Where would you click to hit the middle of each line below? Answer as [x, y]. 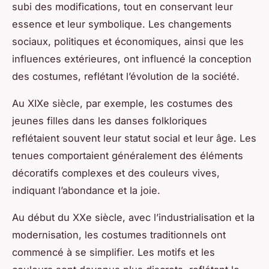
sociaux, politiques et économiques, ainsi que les [128, 42]
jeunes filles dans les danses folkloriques [110, 121]
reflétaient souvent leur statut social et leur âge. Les [134, 138]
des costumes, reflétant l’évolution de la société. [126, 77]
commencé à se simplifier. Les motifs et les [113, 252]
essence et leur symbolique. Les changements [122, 24]
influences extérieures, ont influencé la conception [132, 59]
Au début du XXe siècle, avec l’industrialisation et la [133, 218]
